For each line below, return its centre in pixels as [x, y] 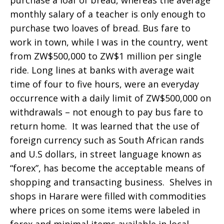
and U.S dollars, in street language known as [106, 154]
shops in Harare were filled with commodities [108, 196]
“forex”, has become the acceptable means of [107, 168]
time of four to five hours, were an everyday [104, 84]
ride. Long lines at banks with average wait [102, 70]
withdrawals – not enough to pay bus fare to [106, 112]
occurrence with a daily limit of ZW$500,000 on [110, 98]
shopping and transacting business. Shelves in [111, 182]
